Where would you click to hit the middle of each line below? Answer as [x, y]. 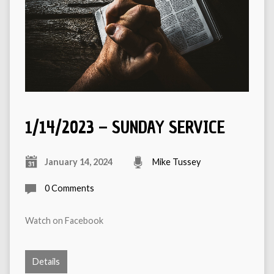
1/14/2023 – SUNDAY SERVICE [125, 127]
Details [46, 261]
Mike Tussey [176, 161]
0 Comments [69, 188]
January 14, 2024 [78, 161]
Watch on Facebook [64, 220]
